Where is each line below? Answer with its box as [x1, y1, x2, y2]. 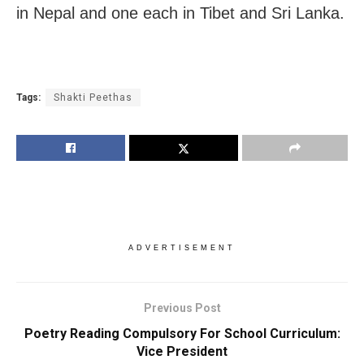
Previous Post [143, 301, 221, 314]
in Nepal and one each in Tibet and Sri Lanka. [16, 3, 344, 22]
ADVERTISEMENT [128, 243, 236, 252]
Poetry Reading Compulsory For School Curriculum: [24, 325, 340, 341]
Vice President [136, 343, 227, 359]
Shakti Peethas [54, 91, 132, 103]
